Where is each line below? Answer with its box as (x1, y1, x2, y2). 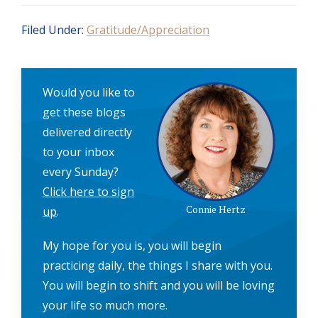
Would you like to (43, 84, 135, 100)
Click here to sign (43, 183, 134, 199)
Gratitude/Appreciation (87, 21, 209, 38)
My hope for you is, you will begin (43, 237, 221, 253)
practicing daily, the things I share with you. (43, 257, 275, 273)
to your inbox (43, 143, 114, 160)
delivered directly (43, 124, 132, 140)
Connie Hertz (186, 202, 246, 216)
